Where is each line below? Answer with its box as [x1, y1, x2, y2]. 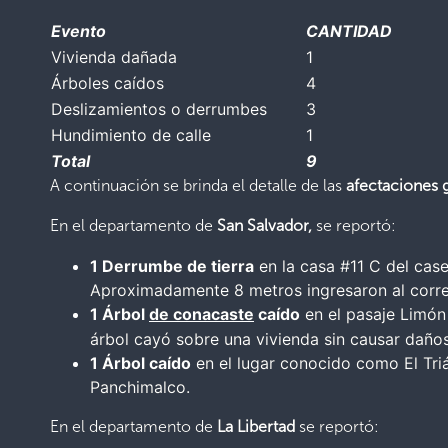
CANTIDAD [306, 20, 392, 41]
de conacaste [149, 303, 254, 324]
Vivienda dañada [51, 46, 177, 67]
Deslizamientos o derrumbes [51, 98, 267, 119]
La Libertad [217, 416, 299, 436]
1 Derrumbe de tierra [90, 255, 254, 276]
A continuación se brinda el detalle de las [50, 175, 346, 195]
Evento [51, 20, 106, 41]
